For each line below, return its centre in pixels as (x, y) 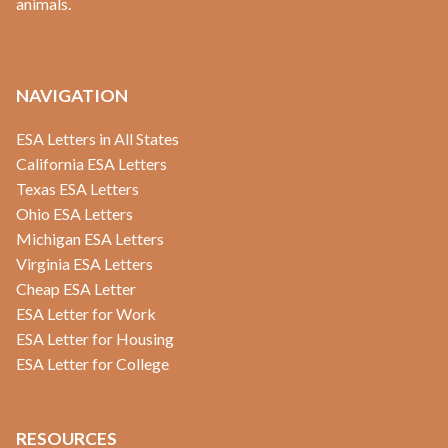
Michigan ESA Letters (90, 238)
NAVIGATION (72, 95)
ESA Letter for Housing (95, 338)
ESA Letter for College (92, 363)
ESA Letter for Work (86, 313)
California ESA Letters (91, 163)
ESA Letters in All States (97, 138)
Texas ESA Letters (77, 188)
